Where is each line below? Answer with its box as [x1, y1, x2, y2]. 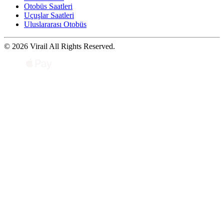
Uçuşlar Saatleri [24, 10, 74, 19]
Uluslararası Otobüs [24, 19, 86, 28]
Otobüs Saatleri [24, 1, 72, 10]
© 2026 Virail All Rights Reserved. [4, 41, 115, 50]
